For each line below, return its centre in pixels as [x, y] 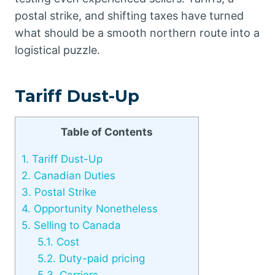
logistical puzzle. [57, 50]
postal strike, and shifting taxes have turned [129, 16]
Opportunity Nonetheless [94, 209]
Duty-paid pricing [100, 258]
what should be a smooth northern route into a [137, 33]
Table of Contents [107, 132]
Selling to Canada [76, 225]
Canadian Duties [73, 176]
